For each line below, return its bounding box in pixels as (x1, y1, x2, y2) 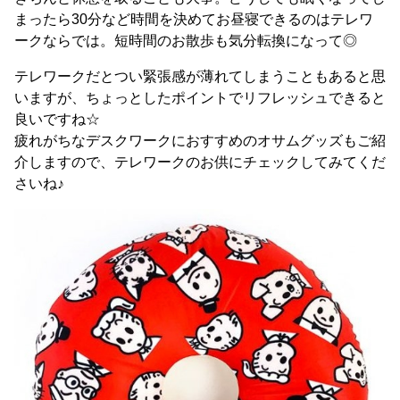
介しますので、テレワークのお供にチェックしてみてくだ (14, 154, 386, 170)
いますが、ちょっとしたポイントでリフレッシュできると (14, 90, 386, 105)
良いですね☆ (14, 112, 100, 127)
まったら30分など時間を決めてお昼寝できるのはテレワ (14, 12, 373, 27)
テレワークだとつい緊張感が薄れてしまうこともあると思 (14, 69, 386, 84)
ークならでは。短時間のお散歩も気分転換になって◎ (14, 33, 357, 48)
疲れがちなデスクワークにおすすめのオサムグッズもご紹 (14, 133, 386, 148)
